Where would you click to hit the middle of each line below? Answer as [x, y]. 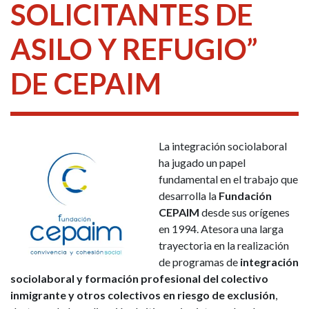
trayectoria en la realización [224, 246]
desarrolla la [189, 196]
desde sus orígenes [245, 212]
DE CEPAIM [86, 84]
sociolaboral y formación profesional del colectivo [139, 279]
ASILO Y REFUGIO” [134, 49]
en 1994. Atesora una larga [221, 229]
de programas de [198, 262]
